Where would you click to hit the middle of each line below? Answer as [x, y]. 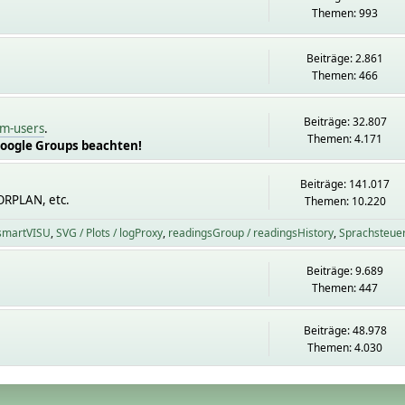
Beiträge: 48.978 [345, 330]
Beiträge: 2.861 [345, 58]
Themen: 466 [345, 75]
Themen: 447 [345, 288]
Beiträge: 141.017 [345, 184]
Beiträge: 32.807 [345, 121]
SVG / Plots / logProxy [109, 233]
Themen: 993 [345, 13]
